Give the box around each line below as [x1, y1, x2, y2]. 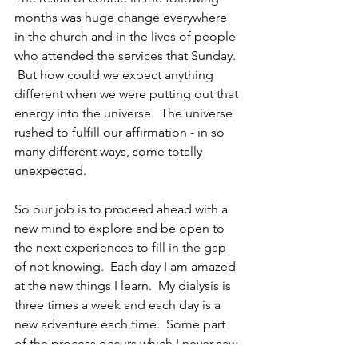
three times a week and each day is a [14, 297, 224, 312]
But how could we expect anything [14, 67, 217, 82]
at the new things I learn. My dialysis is [14, 278, 234, 293]
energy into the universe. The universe [14, 105, 236, 121]
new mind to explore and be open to [14, 221, 228, 236]
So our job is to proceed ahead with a [14, 201, 231, 217]
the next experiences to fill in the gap [14, 240, 229, 255]
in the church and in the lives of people [14, 29, 239, 44]
